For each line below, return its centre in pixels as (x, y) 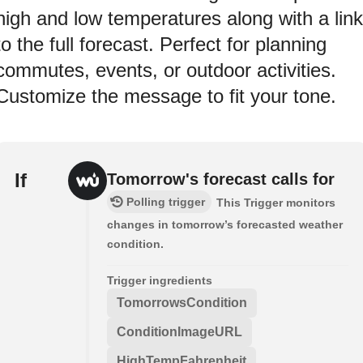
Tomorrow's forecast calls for (221, 179)
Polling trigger (166, 201)
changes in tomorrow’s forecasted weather (225, 224)
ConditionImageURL (179, 331)
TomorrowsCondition (182, 302)
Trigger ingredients (160, 280)
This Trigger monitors (276, 202)
